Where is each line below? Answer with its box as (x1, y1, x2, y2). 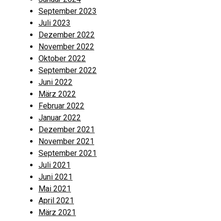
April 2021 (38, 195, 74, 205)
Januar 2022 (38, 112, 81, 122)
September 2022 (38, 65, 97, 75)
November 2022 (38, 41, 94, 51)
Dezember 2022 (38, 30, 95, 39)
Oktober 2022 (38, 53, 86, 63)
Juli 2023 (38, 18, 71, 28)
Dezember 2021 (38, 124, 95, 134)
